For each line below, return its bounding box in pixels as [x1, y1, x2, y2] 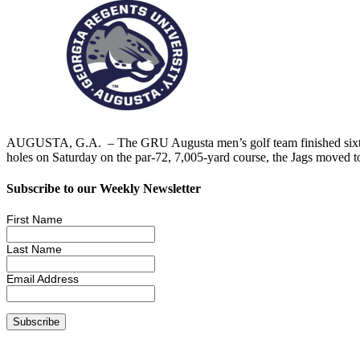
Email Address [6, 272, 79, 286]
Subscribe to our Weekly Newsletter [6, 182, 201, 196]
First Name [6, 213, 63, 227]
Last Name [6, 243, 62, 256]
